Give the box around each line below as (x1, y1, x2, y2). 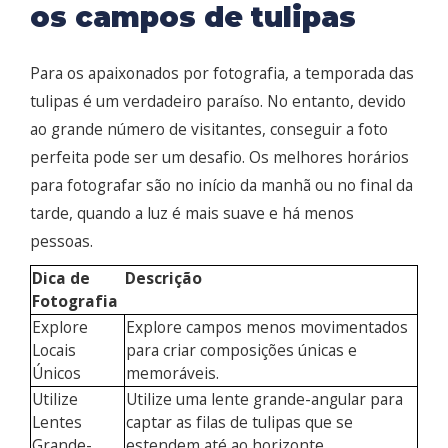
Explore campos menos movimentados (126, 316, 408, 339)
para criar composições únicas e (126, 339, 357, 362)
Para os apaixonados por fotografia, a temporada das (30, 62, 414, 85)
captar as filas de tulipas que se (126, 411, 353, 434)
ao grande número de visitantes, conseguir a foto (30, 118, 388, 141)
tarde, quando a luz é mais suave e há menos (30, 202, 354, 225)
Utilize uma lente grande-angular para (126, 388, 403, 411)
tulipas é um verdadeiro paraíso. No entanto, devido (30, 90, 406, 113)
